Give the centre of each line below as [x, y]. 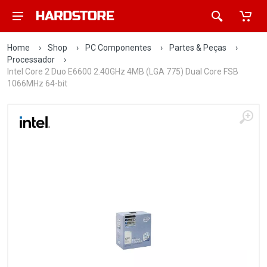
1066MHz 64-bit [37, 83]
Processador [31, 60]
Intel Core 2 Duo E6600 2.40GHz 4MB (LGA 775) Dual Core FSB [123, 72]
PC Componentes [118, 48]
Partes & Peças [198, 48]
